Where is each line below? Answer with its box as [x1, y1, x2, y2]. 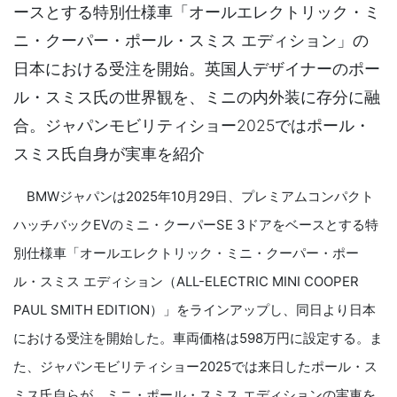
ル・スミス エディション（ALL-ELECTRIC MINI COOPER [13, 273, 359, 290]
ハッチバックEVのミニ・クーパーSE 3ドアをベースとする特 [13, 216, 378, 233]
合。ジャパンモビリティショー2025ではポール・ [13, 116, 370, 135]
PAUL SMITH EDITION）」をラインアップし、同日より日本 [13, 301, 376, 318]
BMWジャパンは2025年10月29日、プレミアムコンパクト [13, 188, 374, 205]
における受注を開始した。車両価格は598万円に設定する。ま [13, 330, 383, 346]
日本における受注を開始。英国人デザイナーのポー [13, 59, 380, 78]
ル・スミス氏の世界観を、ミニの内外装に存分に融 [13, 88, 380, 106]
